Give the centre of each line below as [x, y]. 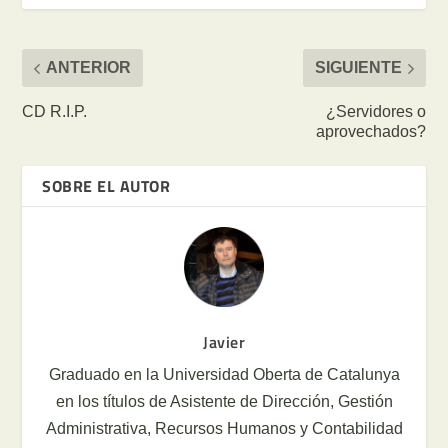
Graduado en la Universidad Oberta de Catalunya [224, 375]
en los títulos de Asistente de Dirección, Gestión [224, 402]
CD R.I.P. [55, 112]
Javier [224, 342]
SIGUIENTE [358, 68]
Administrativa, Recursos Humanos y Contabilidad [224, 429]
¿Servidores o [375, 112]
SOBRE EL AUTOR [106, 186]
